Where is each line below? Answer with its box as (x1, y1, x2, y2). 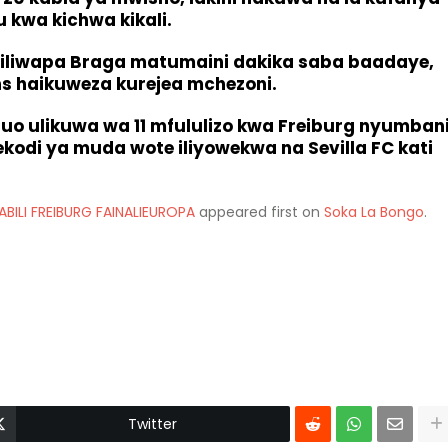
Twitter (128, 414, 178, 434)
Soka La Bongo (324, 202, 424, 222)
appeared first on (195, 202, 324, 222)
